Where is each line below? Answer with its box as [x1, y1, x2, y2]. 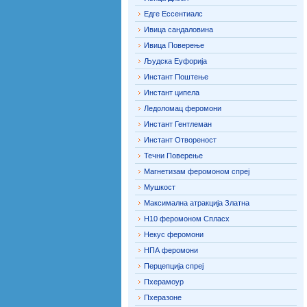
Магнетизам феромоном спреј [144, 167, 249, 175]
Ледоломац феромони [144, 104, 221, 112]
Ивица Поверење [144, 41, 204, 49]
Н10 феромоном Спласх [144, 214, 230, 223]
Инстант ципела [144, 88, 199, 97]
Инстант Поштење [144, 73, 208, 81]
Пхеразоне [144, 293, 182, 302]
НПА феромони [144, 246, 198, 254]
